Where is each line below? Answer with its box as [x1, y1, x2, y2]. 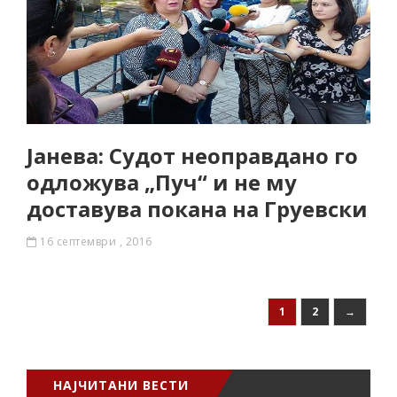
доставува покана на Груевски [27, 194, 368, 223]
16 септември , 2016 [40, 234, 152, 249]
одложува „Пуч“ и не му [27, 167, 297, 197]
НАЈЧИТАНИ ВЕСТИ [53, 377, 189, 393]
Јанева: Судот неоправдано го [27, 141, 358, 170]
